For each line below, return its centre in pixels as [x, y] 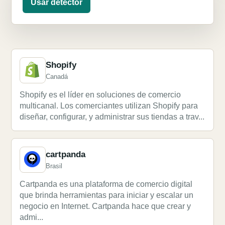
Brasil [54, 166]
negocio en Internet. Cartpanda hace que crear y [105, 206]
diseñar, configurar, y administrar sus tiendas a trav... [112, 117]
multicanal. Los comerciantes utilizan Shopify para [109, 106]
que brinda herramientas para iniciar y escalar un [106, 195]
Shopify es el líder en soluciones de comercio [100, 95]
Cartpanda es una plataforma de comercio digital [106, 184]
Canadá [57, 77]
